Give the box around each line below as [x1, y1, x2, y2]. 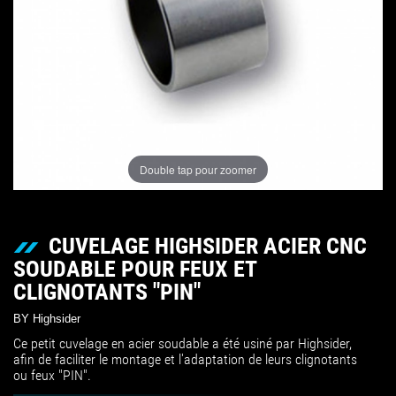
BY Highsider [13, 311, 80, 325]
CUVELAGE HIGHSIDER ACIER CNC [49, 232, 367, 259]
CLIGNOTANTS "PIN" [13, 278, 201, 305]
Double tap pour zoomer [140, 161, 256, 177]
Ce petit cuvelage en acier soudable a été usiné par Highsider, [13, 335, 352, 352]
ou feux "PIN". [13, 367, 91, 384]
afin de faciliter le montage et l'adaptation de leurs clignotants [13, 351, 357, 368]
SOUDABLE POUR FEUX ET [13, 255, 256, 282]
